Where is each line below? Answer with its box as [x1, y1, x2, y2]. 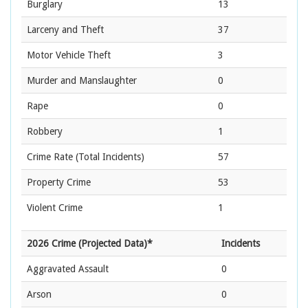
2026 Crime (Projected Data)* [27, 238, 153, 250]
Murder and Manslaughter [27, 75, 137, 87]
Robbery [27, 126, 63, 137]
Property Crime [27, 177, 91, 188]
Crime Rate [27, 151, 73, 163]
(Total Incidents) [73, 151, 144, 163]
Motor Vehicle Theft [27, 49, 111, 61]
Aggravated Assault [27, 263, 109, 275]
